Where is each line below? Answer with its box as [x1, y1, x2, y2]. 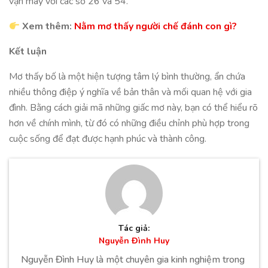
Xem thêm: [22, 20, 72, 33]
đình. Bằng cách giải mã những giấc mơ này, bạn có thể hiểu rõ [9, 101, 258, 114]
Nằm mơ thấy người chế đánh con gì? [74, 20, 237, 33]
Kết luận [9, 45, 47, 58]
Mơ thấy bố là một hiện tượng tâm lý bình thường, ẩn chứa [9, 70, 245, 83]
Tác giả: [118, 223, 150, 234]
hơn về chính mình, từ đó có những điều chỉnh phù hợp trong [9, 117, 249, 130]
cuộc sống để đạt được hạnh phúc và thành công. [9, 132, 206, 145]
